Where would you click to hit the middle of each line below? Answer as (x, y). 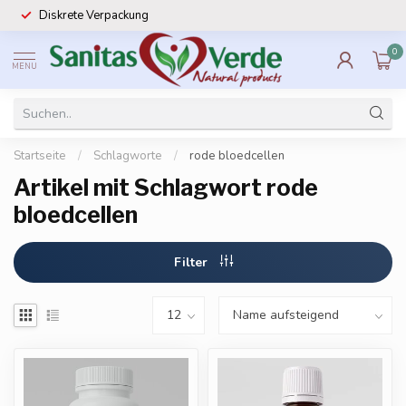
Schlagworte (128, 156)
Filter (192, 262)
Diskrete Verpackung (94, 15)
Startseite (40, 156)
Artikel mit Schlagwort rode (166, 188)
